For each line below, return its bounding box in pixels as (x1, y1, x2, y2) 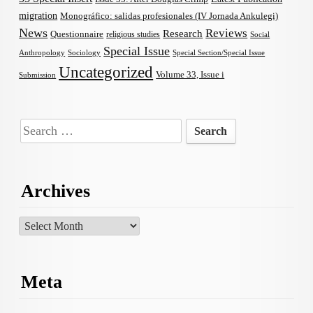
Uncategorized (59, 64, 154, 82)
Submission (19, 71, 57, 80)
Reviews (205, 27, 248, 41)
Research (163, 28, 203, 40)
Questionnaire (50, 29, 104, 40)
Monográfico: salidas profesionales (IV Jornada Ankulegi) (60, 10, 279, 22)
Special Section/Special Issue (173, 48, 265, 57)
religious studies (106, 29, 161, 40)
